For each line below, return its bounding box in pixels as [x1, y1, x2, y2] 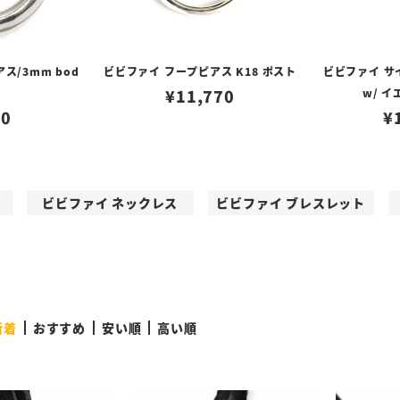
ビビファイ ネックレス [42, 194, 179, 212]
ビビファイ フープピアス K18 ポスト [104, 63, 296, 79]
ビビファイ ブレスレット [216, 194, 366, 212]
